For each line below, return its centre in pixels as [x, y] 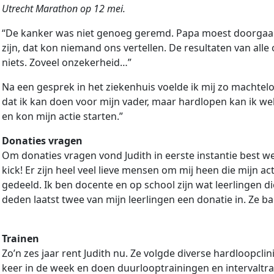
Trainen [20, 239]
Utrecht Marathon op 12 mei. [64, 9]
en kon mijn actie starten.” [62, 117]
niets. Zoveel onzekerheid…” [67, 63]
